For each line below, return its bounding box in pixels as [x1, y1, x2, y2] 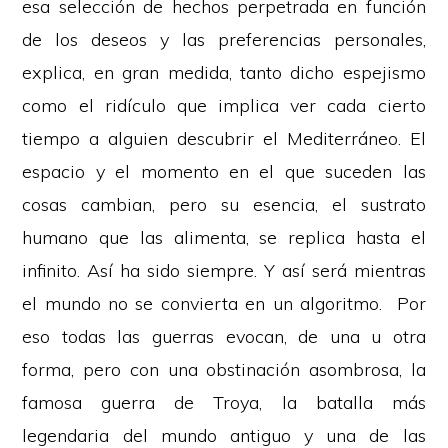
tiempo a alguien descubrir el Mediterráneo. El [22, 127, 426, 150]
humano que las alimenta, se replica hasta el [22, 226, 426, 249]
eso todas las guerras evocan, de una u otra [22, 325, 426, 348]
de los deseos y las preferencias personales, [22, 28, 426, 51]
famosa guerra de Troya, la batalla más [22, 391, 426, 414]
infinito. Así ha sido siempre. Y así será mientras [22, 259, 426, 282]
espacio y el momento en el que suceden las [22, 160, 426, 183]
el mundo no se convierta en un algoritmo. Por [22, 292, 426, 315]
